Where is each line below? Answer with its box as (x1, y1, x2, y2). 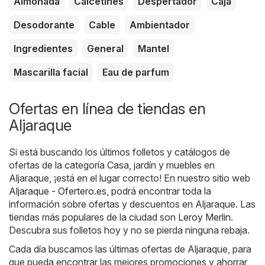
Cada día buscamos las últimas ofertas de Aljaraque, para (9, 243, 251, 255)
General (87, 42, 124, 54)
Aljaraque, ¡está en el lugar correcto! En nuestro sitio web (9, 172, 250, 184)
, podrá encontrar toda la (106, 185, 211, 197)
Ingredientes (14, 42, 73, 54)
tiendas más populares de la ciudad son (9, 211, 178, 223)
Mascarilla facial (14, 66, 88, 78)
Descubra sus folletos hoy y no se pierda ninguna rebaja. (9, 224, 250, 236)
